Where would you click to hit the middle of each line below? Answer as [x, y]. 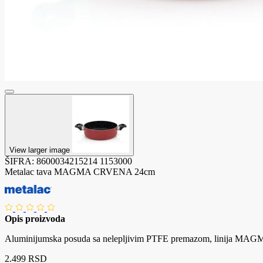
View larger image [41, 150]
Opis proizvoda [35, 218]
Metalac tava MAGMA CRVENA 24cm [80, 171]
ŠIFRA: [21, 161]
